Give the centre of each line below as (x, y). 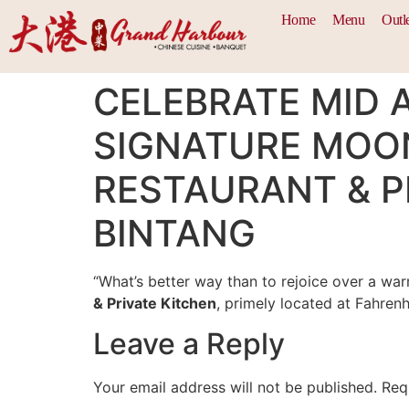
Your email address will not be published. (235, 388)
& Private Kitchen (155, 303)
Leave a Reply (189, 344)
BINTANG (174, 233)
